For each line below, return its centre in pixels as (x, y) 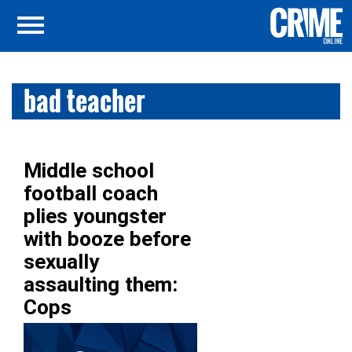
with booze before (107, 239)
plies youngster (95, 216)
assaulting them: (101, 284)
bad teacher (84, 101)
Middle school (89, 170)
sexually (61, 262)
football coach (91, 193)
